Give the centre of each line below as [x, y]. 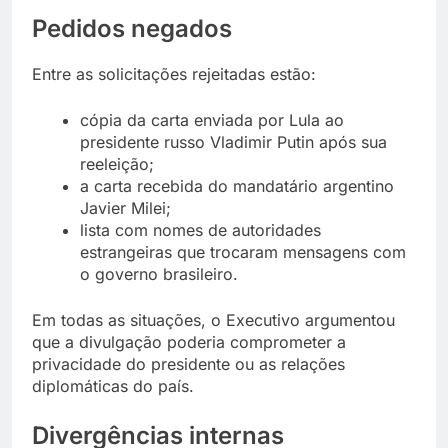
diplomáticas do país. [113, 385]
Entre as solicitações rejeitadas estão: [174, 73]
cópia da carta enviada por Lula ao [212, 119]
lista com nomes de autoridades [200, 229]
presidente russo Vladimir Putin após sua [233, 141]
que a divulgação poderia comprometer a [189, 341]
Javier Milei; [125, 207]
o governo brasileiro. [159, 273]
